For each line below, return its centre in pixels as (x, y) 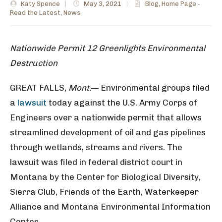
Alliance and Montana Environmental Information (110, 207)
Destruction (34, 63)
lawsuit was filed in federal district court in (96, 162)
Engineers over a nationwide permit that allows (106, 117)
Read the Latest (35, 13)
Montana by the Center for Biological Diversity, (105, 177)
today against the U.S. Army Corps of (122, 103)
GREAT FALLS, (39, 88)
